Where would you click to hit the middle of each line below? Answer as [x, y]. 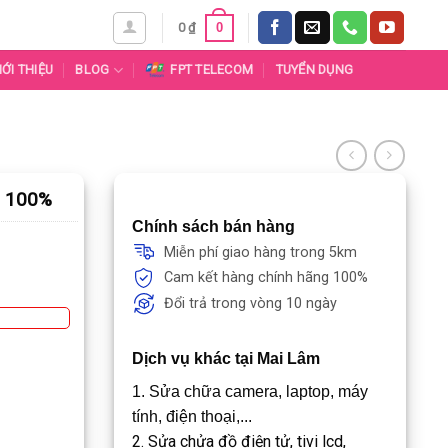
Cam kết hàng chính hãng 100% [265, 278]
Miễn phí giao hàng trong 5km [260, 252]
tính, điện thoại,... [191, 416]
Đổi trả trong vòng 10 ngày [250, 304]
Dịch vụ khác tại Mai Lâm [225, 358]
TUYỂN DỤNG [314, 69]
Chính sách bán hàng [213, 226]
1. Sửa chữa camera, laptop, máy [249, 391]
